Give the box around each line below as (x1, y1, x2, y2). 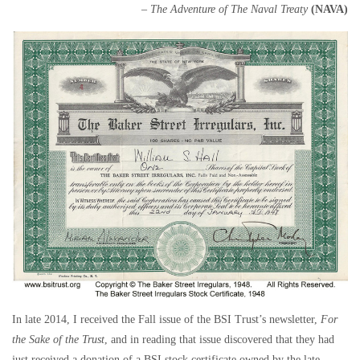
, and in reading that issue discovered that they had (104, 333, 334, 346)
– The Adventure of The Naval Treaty (141, 3, 308, 15)
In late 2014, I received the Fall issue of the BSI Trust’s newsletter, (12, 313, 321, 326)
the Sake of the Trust (12, 333, 104, 346)
